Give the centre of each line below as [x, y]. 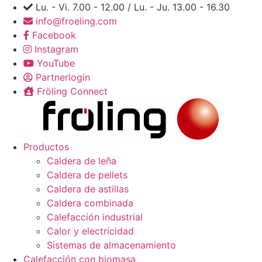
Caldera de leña [82, 161]
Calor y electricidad [90, 231]
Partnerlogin [63, 77]
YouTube [56, 63]
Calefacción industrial [95, 217]
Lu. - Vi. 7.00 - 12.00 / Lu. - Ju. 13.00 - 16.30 [133, 7]
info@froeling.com [76, 21]
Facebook [54, 35]
